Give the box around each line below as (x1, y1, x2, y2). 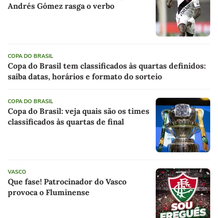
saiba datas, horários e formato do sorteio (8, 72, 162, 82)
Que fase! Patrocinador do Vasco (8, 177, 127, 187)
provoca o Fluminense (8, 187, 90, 198)
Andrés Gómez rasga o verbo (8, 1, 114, 11)
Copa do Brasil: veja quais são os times (8, 106, 149, 116)
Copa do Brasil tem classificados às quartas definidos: (8, 61, 206, 71)
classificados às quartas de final (8, 117, 124, 127)
